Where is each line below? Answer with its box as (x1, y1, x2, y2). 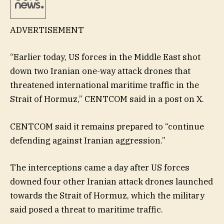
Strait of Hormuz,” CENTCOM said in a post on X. (10, 93, 204, 105)
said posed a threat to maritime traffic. (10, 203, 163, 215)
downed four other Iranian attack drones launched (10, 175, 213, 187)
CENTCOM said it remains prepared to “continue (10, 120, 204, 132)
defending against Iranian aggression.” (10, 134, 165, 146)
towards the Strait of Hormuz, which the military (10, 189, 204, 201)
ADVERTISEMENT (10, 24, 84, 36)
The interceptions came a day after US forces (10, 161, 189, 173)
